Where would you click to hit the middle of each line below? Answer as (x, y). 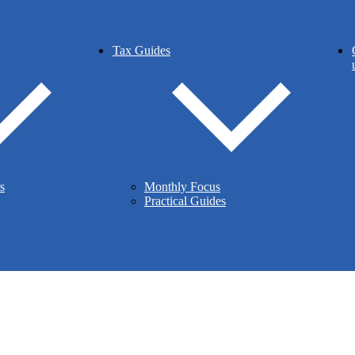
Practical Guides (185, 201)
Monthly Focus (182, 187)
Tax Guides (141, 50)
